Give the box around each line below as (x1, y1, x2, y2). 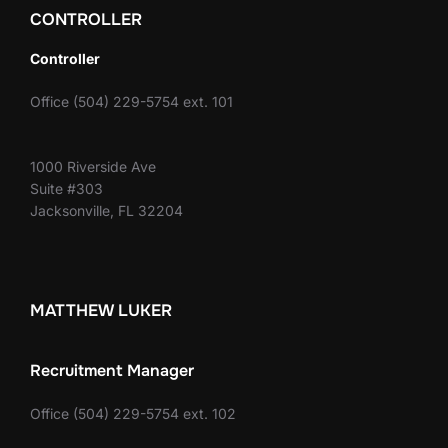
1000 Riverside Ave (30, 157, 160, 175)
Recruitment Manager (30, 359, 194, 381)
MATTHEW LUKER (30, 300, 172, 322)
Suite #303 (30, 179, 103, 197)
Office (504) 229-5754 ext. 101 (30, 92, 233, 110)
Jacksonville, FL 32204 (30, 201, 183, 219)
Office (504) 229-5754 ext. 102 (30, 405, 236, 423)
